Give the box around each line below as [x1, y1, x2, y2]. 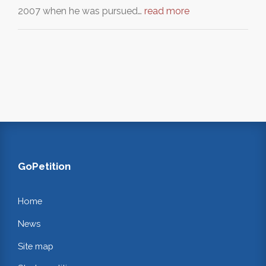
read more [144, 5, 189, 17]
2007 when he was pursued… [18, 5, 144, 17]
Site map [18, 240, 53, 251]
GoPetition [18, 160, 71, 172]
